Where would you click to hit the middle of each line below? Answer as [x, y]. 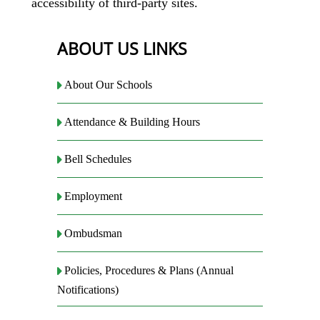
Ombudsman [94, 234]
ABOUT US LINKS [122, 48]
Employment [94, 196]
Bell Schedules [98, 159]
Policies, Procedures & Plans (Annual [149, 271]
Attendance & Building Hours [132, 122]
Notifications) [87, 290]
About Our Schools [109, 85]
